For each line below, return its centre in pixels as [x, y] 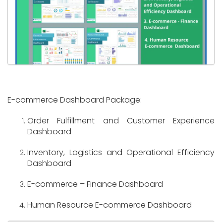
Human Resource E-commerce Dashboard [110, 205]
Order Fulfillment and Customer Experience [121, 121]
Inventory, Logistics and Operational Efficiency [121, 153]
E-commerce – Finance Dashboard [95, 184]
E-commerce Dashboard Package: [75, 100]
